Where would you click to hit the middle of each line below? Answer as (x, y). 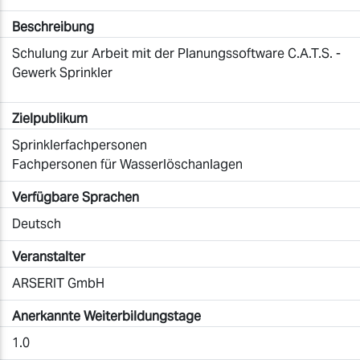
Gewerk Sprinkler (62, 73)
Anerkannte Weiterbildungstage (106, 316)
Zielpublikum (50, 119)
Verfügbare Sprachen (76, 197)
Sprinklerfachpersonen (80, 145)
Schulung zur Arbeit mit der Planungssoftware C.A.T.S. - (176, 53)
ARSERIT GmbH (58, 283)
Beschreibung (53, 27)
